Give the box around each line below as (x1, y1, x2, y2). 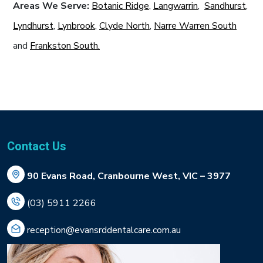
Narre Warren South (154, 19, 237, 32)
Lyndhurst (13, 19, 53, 32)
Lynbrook (58, 19, 95, 32)
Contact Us (7, 137, 66, 155)
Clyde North (99, 19, 150, 32)
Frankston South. (30, 39, 100, 52)
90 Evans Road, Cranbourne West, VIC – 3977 (27, 169, 231, 183)
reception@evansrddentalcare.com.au (27, 223, 181, 237)
